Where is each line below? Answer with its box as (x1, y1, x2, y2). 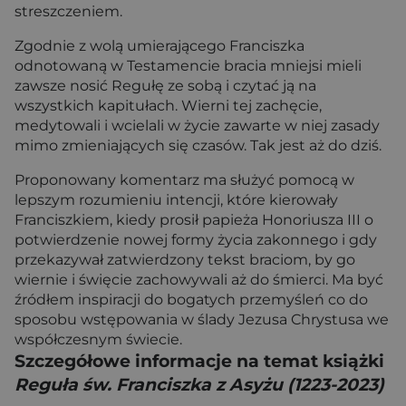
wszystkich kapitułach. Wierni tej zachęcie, (14, 97, 322, 114)
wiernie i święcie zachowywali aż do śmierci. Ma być (14, 271, 383, 288)
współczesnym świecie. (14, 331, 182, 348)
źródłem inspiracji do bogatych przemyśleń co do (14, 291, 368, 308)
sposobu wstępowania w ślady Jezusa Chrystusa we (14, 311, 389, 328)
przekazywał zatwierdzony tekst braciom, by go (14, 251, 355, 268)
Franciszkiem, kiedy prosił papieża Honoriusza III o (14, 211, 373, 228)
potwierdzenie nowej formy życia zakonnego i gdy (14, 231, 377, 248)
